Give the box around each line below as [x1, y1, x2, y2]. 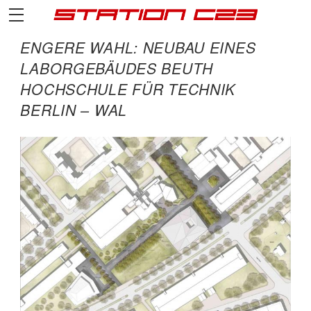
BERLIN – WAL [20, 99, 127, 121]
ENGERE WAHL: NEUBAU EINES [20, 37, 256, 58]
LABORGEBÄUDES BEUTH [20, 58, 213, 79]
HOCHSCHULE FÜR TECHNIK [20, 78, 236, 100]
